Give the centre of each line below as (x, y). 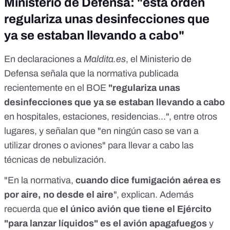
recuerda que (31, 209)
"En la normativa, (40, 180)
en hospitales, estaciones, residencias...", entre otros (111, 117)
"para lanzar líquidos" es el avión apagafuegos (106, 224)
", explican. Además (154, 195)
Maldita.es (105, 59)
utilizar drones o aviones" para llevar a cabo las (99, 146)
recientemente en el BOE (55, 88)
